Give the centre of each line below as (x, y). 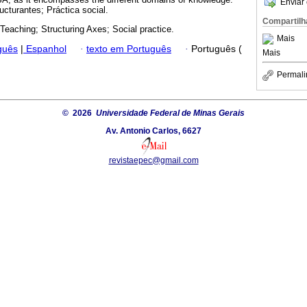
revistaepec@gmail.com (153, 160)
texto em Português (129, 49)
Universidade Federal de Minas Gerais (170, 113)
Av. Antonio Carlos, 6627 (153, 131)
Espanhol (45, 49)
